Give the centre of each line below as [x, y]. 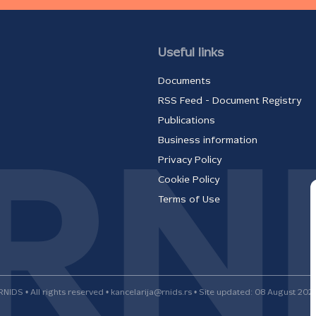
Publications [187, 121]
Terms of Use [189, 200]
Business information [208, 141]
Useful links [191, 54]
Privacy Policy [190, 161]
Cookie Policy [189, 181]
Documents [184, 82]
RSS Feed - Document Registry [230, 102]
